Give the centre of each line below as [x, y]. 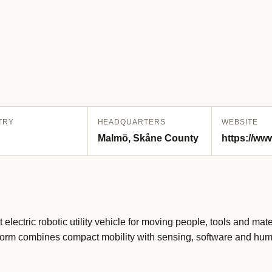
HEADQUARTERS [132, 122]
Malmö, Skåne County [148, 138]
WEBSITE [240, 122]
